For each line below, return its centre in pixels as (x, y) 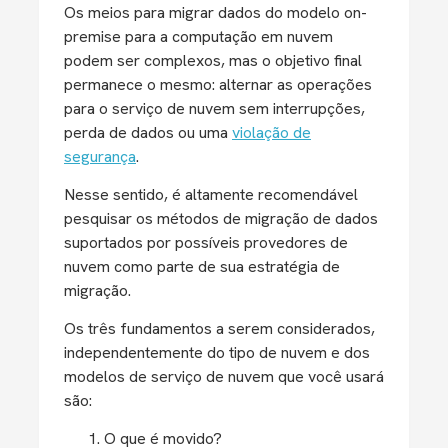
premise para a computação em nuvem (198, 36)
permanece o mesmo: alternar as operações (218, 84)
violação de (271, 132)
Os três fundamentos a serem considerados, (219, 328)
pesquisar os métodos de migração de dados (221, 218)
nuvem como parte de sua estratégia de (202, 266)
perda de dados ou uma (148, 132)
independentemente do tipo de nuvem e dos (217, 352)
